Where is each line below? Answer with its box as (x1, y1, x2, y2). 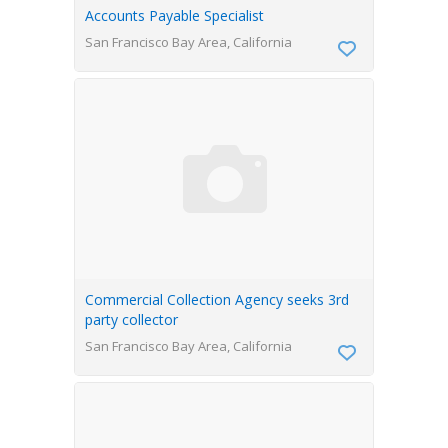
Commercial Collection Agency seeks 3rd (85, 290, 349, 309)
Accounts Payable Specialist (85, 6, 264, 25)
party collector (85, 310, 178, 329)
